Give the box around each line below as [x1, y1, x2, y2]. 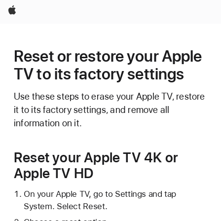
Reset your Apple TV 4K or [14, 149, 178, 166]
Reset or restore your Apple [14, 47, 202, 66]
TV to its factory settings [14, 65, 184, 83]
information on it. [14, 117, 82, 129]
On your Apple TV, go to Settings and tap [23, 189, 177, 199]
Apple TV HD [14, 165, 94, 182]
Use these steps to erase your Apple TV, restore [14, 91, 205, 102]
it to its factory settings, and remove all [14, 104, 170, 115]
